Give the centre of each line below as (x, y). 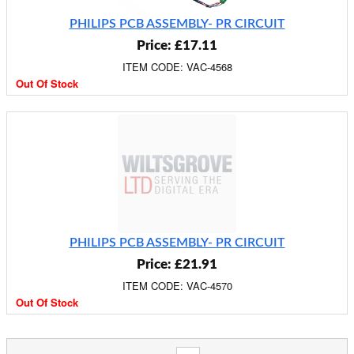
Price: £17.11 (177, 45)
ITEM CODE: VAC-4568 (177, 67)
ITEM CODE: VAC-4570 (177, 286)
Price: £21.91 (177, 264)
